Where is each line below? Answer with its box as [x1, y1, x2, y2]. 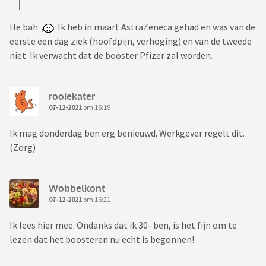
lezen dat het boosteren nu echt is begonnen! [9, 233, 194, 246]
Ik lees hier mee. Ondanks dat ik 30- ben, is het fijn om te [9, 219, 237, 232]
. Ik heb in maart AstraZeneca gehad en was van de [54, 21, 255, 33]
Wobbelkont [49, 182, 105, 194]
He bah [9, 21, 42, 33]
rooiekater [49, 90, 95, 102]
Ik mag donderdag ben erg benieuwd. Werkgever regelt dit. [9, 127, 245, 140]
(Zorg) [9, 141, 36, 154]
